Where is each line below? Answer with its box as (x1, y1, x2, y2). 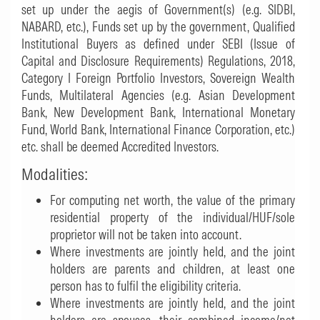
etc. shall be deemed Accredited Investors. (21, 139, 219, 155)
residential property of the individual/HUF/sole (50, 209, 295, 226)
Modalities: (21, 164, 88, 184)
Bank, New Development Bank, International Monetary (21, 104, 295, 121)
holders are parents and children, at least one (50, 261, 295, 277)
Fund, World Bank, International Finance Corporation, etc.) (21, 121, 295, 138)
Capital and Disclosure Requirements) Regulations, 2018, (21, 53, 295, 69)
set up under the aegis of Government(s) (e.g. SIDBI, (21, 1, 295, 18)
